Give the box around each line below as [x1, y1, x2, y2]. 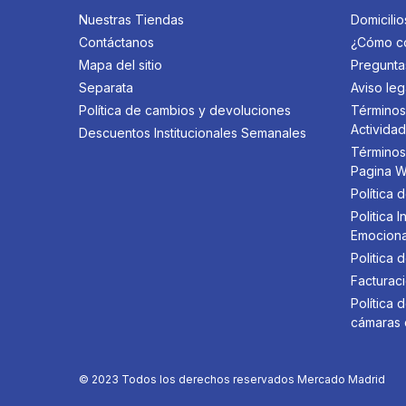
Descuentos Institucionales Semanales [79, 124, 306, 140]
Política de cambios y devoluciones [79, 101, 291, 118]
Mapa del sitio [79, 56, 162, 72]
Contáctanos [79, 34, 154, 50]
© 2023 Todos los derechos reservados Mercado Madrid [79, 372, 385, 386]
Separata [79, 79, 133, 95]
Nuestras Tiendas [79, 11, 184, 27]
